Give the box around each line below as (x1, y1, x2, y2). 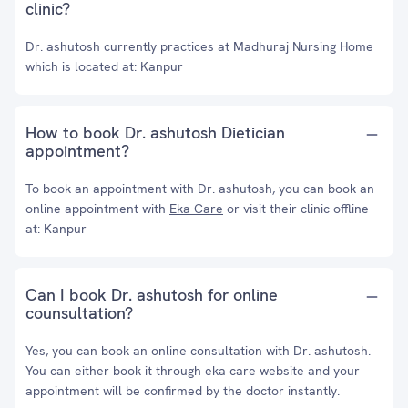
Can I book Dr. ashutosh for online (25, 284, 278, 305)
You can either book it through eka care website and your (25, 362, 360, 379)
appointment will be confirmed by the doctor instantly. (25, 382, 340, 399)
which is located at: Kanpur (25, 58, 183, 75)
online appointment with (25, 200, 169, 217)
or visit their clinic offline (223, 200, 369, 217)
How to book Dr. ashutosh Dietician (25, 122, 285, 143)
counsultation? (25, 302, 133, 323)
